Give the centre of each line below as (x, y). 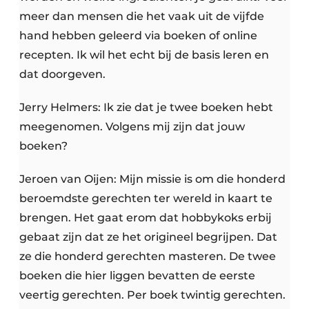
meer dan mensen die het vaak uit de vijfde (142, 17)
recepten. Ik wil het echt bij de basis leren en (144, 55)
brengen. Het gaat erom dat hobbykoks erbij (146, 218)
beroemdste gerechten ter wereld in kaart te (146, 199)
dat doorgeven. (62, 74)
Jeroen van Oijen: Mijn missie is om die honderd (152, 179)
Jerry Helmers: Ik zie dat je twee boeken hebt (146, 108)
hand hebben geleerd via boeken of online (138, 36)
